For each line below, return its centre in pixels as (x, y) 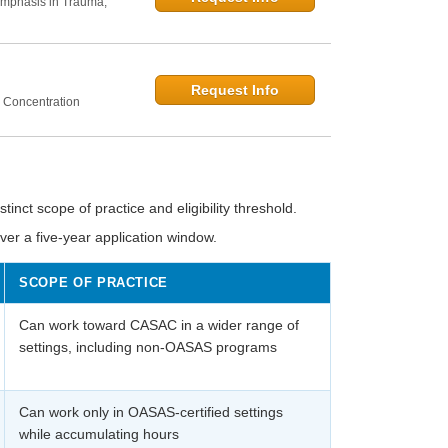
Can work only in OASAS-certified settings (151, 412)
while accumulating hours (99, 434)
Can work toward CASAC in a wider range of (159, 325)
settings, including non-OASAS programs (148, 347)
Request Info (235, 90)
